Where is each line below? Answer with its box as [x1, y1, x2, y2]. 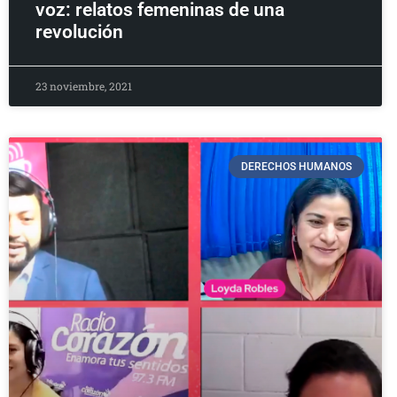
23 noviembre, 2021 [35, 78, 132, 93]
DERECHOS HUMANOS [240, 160, 352, 173]
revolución [35, 20, 123, 43]
